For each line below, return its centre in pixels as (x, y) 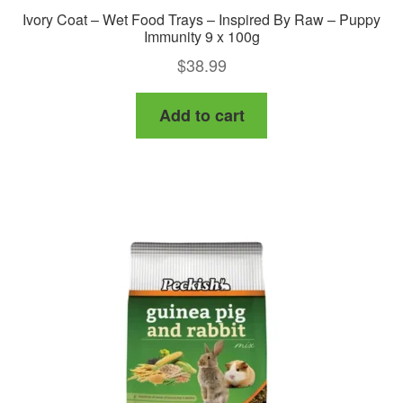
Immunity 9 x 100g (201, 36)
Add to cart (201, 116)
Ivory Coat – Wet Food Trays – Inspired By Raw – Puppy (201, 19)
